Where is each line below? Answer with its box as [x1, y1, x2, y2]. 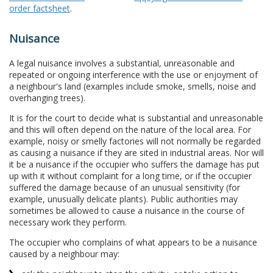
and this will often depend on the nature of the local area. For [9, 123, 251, 135]
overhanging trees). [9, 91, 85, 104]
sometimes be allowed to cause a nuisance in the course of [9, 204, 244, 216]
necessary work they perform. [9, 216, 127, 228]
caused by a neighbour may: [9, 247, 119, 260]
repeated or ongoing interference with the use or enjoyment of [9, 68, 258, 80]
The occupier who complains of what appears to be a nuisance [9, 236, 257, 248]
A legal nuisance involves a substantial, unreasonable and [9, 57, 235, 69]
